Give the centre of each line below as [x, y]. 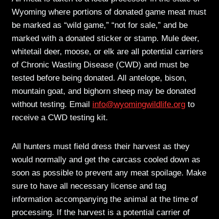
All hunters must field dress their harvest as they [101, 146]
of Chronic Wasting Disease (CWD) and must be [100, 65]
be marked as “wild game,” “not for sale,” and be [100, 25]
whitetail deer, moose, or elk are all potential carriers [108, 51]
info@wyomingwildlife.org [139, 104]
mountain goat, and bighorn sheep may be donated [104, 91]
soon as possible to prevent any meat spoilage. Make [109, 173]
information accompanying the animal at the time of [105, 199]
